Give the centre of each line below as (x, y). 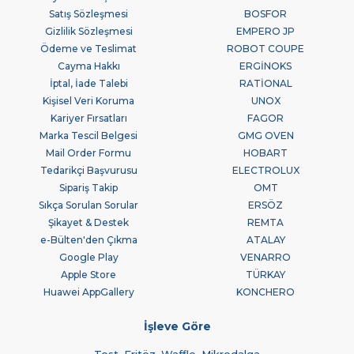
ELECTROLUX (265, 170)
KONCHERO (265, 292)
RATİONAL (265, 83)
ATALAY (265, 239)
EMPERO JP (265, 31)
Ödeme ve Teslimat (88, 48)
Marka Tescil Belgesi (88, 135)
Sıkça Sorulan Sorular (88, 205)
